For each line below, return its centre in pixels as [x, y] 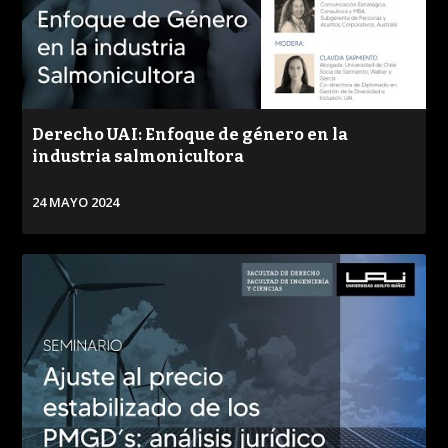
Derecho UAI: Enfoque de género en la [190, 134]
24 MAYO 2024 [76, 201]
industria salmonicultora [138, 156]
